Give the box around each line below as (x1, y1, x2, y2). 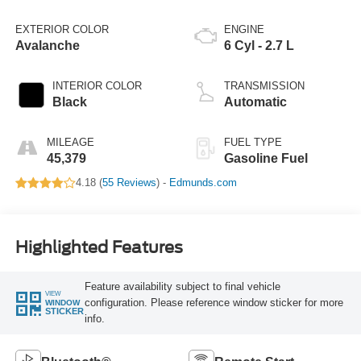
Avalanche (15, 39, 80, 53)
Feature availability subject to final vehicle (84, 280, 280, 293)
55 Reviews (102, 176, 156, 189)
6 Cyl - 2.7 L (224, 39, 294, 53)
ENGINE (224, 23, 264, 36)
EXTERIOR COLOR (15, 23, 109, 36)
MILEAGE (46, 136, 94, 149)
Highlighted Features (15, 237, 183, 257)
